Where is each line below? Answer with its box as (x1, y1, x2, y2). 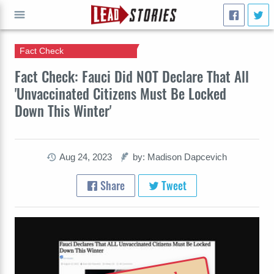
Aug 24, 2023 (59, 152, 113, 162)
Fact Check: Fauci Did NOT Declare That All (15, 65, 249, 87)
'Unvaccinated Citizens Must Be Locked (15, 83, 226, 104)
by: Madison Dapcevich (133, 152, 228, 162)
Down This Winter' (15, 100, 111, 121)
